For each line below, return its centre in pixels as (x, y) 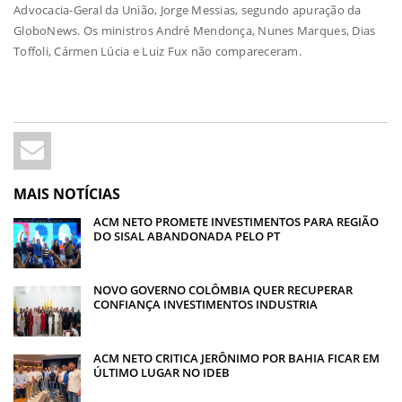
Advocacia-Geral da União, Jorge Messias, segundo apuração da (188, 10)
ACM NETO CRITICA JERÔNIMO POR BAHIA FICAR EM (236, 358)
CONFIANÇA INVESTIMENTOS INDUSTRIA (205, 304)
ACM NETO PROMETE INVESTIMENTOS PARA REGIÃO (236, 221)
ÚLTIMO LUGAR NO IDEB (162, 373)
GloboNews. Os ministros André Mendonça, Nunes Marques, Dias (195, 31)
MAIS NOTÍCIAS (67, 193)
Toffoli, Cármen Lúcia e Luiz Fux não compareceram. (157, 52)
